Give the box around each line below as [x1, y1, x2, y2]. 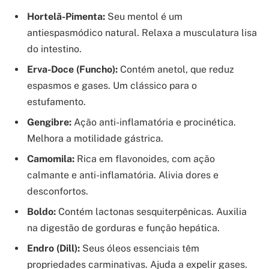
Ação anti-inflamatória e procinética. [71, 116, 236, 128]
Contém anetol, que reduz [118, 64, 234, 76]
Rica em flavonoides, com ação [74, 153, 215, 165]
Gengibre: [27, 116, 71, 128]
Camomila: [27, 153, 74, 165]
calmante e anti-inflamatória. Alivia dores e [27, 169, 219, 181]
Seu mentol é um [105, 11, 183, 23]
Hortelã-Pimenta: [27, 11, 105, 23]
